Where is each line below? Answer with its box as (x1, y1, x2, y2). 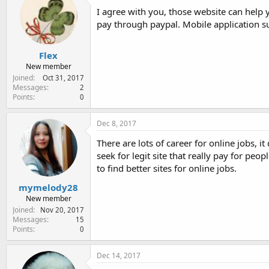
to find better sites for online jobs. (97, 162, 237, 174)
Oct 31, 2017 (43, 73, 84, 82)
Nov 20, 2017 (40, 205, 84, 214)
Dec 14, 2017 (97, 250, 141, 261)
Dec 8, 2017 (97, 118, 136, 128)
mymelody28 (19, 181, 78, 193)
